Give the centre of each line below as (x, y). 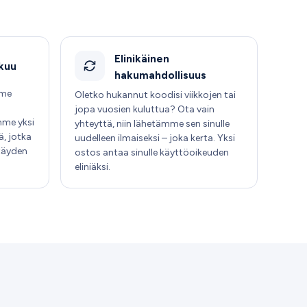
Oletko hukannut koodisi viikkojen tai (155, 95)
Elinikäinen (142, 58)
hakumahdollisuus (160, 75)
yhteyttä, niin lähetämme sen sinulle (152, 123)
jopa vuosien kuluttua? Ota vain (145, 109)
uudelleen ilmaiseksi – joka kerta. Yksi (155, 138)
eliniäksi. (93, 167)
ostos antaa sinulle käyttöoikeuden (152, 152)
